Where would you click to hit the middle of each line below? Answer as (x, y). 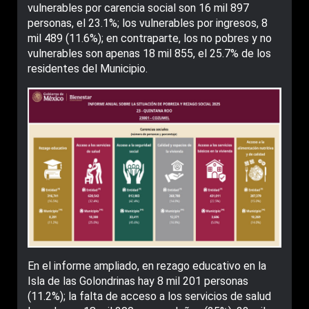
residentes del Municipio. (88, 69)
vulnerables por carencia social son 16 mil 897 (138, 8)
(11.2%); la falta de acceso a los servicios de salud (149, 297)
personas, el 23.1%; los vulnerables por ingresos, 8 (148, 23)
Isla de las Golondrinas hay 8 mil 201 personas (138, 281)
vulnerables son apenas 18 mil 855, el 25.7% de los (149, 53)
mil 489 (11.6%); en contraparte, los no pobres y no (150, 38)
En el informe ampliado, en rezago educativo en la (147, 266)
